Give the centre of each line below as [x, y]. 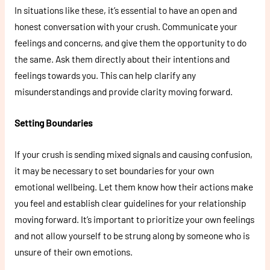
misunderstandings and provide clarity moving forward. [123, 92]
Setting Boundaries [53, 123]
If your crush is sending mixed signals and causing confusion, [133, 154]
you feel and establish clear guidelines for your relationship [130, 202]
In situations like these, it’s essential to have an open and [125, 10]
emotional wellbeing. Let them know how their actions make [133, 186]
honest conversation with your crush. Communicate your [126, 27]
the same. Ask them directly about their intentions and [122, 59]
